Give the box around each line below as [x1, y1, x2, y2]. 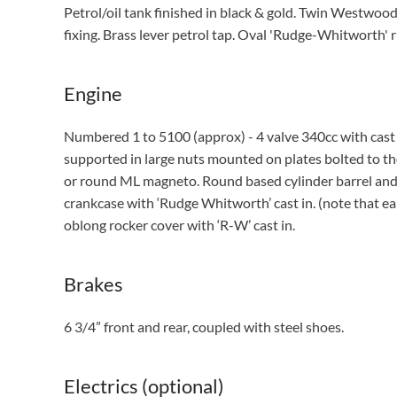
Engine [64, 82, 122, 105]
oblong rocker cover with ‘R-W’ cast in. [64, 216, 295, 233]
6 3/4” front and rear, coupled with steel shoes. [64, 318, 344, 335]
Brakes [64, 272, 123, 296]
